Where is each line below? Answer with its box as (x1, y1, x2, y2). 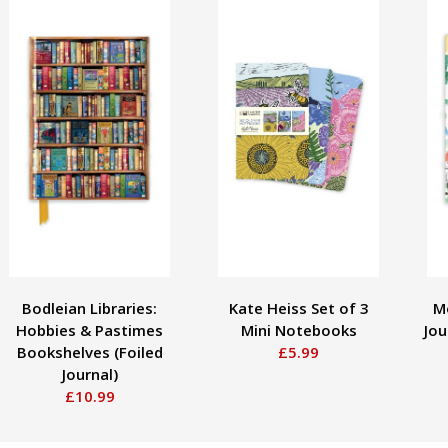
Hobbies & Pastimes (16, 319, 163, 340)
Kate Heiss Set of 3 (228, 297, 369, 318)
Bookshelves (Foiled (16, 341, 163, 362)
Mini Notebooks (240, 319, 357, 340)
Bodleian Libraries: (22, 297, 157, 318)
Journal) (61, 363, 118, 384)
